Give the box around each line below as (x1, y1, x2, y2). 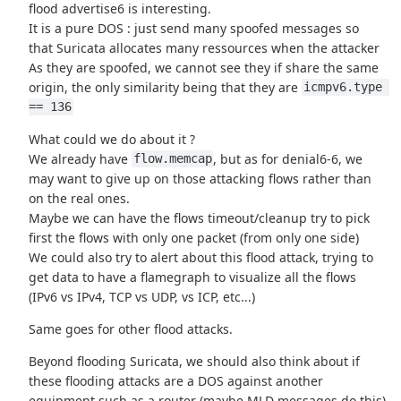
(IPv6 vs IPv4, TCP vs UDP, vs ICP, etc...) (29, 287, 256, 305)
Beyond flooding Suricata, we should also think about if (29, 352, 361, 370)
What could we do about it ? (29, 130, 196, 148)
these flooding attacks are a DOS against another (29, 371, 324, 389)
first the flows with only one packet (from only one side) (29, 228, 360, 246)
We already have (29, 149, 132, 167)
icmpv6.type (303, 80, 382, 95)
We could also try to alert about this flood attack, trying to (29, 248, 374, 266)
